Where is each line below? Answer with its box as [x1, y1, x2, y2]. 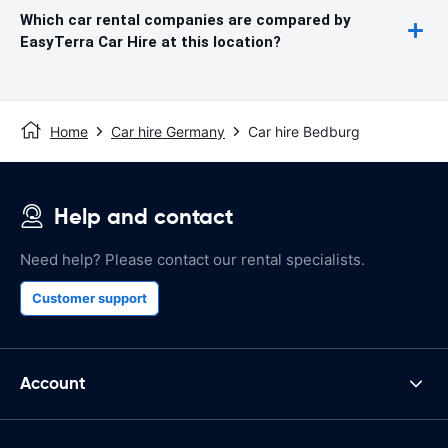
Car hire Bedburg [248, 122, 360, 140]
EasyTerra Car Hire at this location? [20, 32, 281, 51]
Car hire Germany [111, 122, 225, 140]
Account [20, 372, 86, 395]
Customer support [32, 289, 147, 306]
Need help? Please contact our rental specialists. [20, 249, 365, 269]
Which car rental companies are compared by [20, 10, 351, 29]
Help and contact [54, 202, 233, 230]
